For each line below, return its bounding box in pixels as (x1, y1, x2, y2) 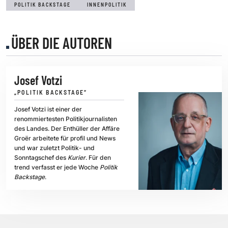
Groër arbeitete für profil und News (14, 134, 116, 142)
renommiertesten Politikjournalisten (14, 115, 117, 123)
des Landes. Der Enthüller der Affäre (14, 125, 120, 133)
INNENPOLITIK (87, 2, 127, 8)
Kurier (68, 154, 85, 162)
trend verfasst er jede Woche (14, 163, 100, 172)
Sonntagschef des (14, 154, 68, 162)
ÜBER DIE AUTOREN (11, 34, 112, 52)
